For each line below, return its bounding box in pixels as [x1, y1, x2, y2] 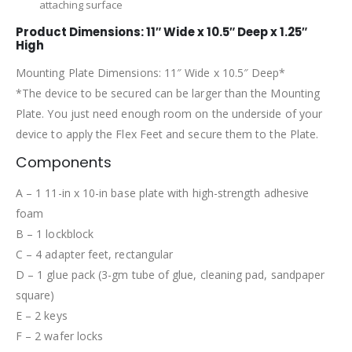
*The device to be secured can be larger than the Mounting [16, 86, 320, 101]
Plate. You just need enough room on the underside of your [16, 106, 322, 122]
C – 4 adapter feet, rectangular [16, 247, 174, 262]
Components [16, 152, 112, 173]
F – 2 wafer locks [16, 328, 104, 344]
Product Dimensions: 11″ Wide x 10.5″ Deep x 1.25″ [16, 24, 307, 41]
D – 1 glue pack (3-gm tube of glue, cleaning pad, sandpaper [16, 267, 325, 283]
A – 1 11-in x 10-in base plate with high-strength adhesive [16, 185, 310, 201]
